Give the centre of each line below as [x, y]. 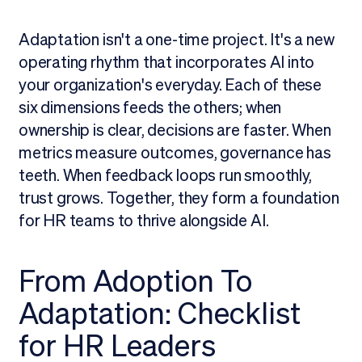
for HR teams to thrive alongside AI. [143, 220]
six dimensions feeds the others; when [150, 107]
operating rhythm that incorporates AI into [166, 62]
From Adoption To [135, 282]
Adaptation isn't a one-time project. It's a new [176, 39]
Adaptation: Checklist [159, 314]
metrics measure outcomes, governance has [175, 152]
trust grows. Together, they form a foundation [179, 198]
